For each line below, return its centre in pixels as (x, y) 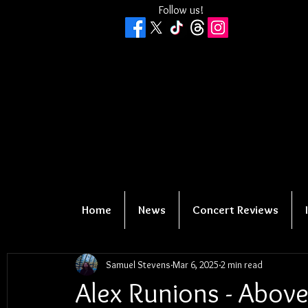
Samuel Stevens (138, 264)
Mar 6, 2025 (196, 264)
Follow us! (181, 10)
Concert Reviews (235, 210)
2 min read (242, 264)
